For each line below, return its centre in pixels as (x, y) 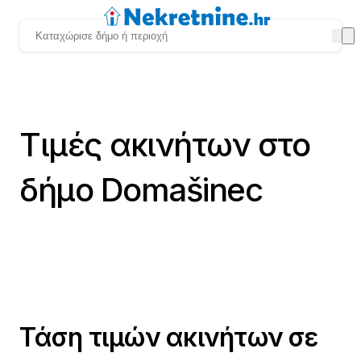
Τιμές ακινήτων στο (164, 145)
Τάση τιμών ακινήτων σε (168, 337)
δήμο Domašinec (141, 190)
